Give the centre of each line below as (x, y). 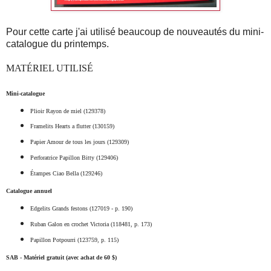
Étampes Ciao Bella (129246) (66, 174)
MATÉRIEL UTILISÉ (50, 68)
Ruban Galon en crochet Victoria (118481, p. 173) (91, 224)
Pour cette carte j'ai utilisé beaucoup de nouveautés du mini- (135, 31)
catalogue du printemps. (57, 44)
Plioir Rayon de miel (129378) (67, 111)
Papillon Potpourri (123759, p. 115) (74, 240)
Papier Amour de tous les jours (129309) (79, 142)
